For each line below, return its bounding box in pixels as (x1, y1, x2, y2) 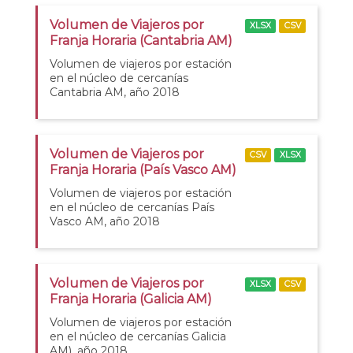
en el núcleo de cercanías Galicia (50, 329, 226, 344)
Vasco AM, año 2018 (50, 214, 160, 229)
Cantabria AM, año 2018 (50, 84, 180, 99)
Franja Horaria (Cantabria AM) (50, 32, 232, 48)
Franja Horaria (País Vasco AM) (50, 162, 236, 177)
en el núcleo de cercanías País (50, 199, 214, 214)
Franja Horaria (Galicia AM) (50, 291, 212, 307)
